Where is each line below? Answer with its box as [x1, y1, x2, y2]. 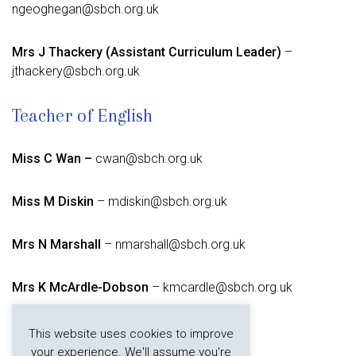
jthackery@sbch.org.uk [12, 64, 140, 79]
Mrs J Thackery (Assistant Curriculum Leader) [12, 44, 281, 60]
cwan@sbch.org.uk [92, 151, 203, 166]
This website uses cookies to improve [29, 326, 234, 341]
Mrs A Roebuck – [12, 323, 114, 338]
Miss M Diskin [12, 194, 94, 209]
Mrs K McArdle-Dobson [12, 280, 149, 295]
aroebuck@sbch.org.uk [114, 323, 245, 338]
